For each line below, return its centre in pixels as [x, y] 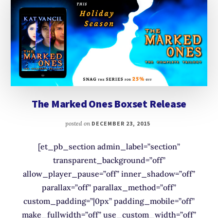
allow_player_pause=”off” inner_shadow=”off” [109, 173]
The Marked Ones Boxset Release [109, 103]
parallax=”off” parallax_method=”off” [109, 187]
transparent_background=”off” [109, 160]
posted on [79, 123]
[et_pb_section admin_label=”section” [109, 146]
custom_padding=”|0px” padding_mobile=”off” [109, 201]
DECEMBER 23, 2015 [121, 123]
